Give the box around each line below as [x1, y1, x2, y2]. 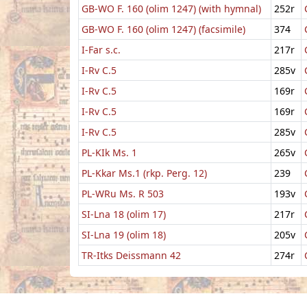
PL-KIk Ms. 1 [82, 145, 137, 159]
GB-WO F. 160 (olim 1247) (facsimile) [82, 22, 245, 36]
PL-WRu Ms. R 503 [82, 186, 164, 200]
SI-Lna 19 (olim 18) [82, 228, 166, 241]
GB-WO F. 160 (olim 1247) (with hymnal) [82, 1, 261, 15]
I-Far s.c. [82, 42, 121, 56]
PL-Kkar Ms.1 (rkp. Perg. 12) [82, 166, 207, 180]
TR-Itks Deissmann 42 [82, 248, 181, 262]
